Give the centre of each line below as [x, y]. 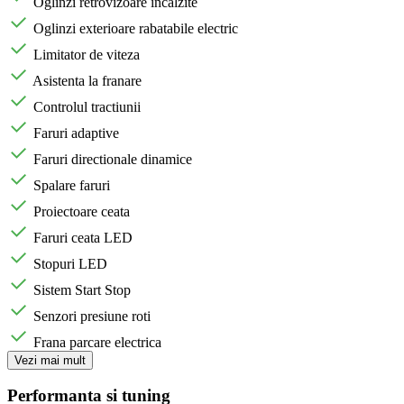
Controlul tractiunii [87, 106]
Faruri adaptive [76, 133]
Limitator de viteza [87, 54]
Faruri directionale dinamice [113, 159]
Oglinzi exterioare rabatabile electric [136, 28]
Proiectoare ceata [82, 211]
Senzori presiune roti [92, 316]
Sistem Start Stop [82, 289]
